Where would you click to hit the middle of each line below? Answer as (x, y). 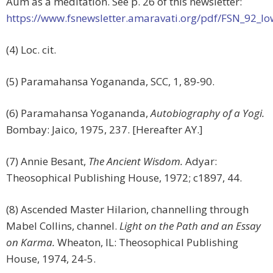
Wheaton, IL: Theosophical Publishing (147, 243)
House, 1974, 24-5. (51, 259)
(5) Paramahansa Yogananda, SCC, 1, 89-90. (110, 82)
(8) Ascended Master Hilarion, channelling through (129, 210)
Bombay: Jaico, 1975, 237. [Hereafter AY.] (105, 130)
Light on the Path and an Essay (190, 226)
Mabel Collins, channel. (63, 226)
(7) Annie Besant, (47, 161)
